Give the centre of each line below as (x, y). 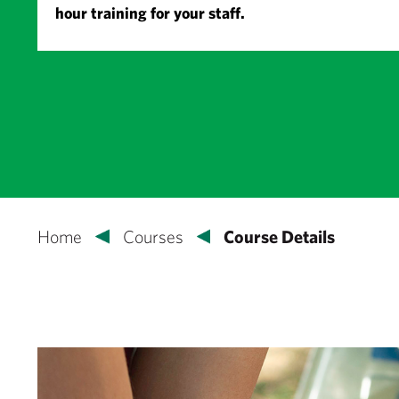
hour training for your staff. (150, 13)
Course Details (280, 236)
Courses (153, 236)
